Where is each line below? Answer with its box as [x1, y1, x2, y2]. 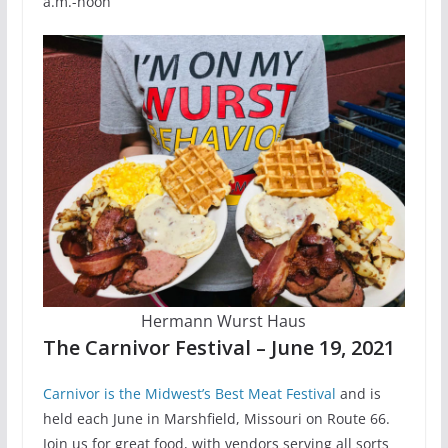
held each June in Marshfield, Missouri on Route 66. [42, 409, 390, 429]
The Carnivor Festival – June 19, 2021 [42, 334, 395, 362]
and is [335, 384, 381, 404]
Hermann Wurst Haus [141, 310, 307, 333]
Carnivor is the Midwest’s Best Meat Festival [42, 384, 336, 404]
